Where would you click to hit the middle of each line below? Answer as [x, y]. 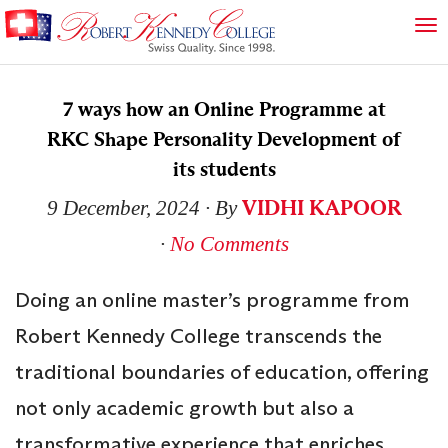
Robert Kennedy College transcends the [198, 335]
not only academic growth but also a [184, 407]
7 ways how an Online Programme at [224, 109]
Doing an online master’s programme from [212, 299]
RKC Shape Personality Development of [224, 139]
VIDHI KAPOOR [321, 207]
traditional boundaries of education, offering [222, 371]
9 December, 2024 [123, 207]
